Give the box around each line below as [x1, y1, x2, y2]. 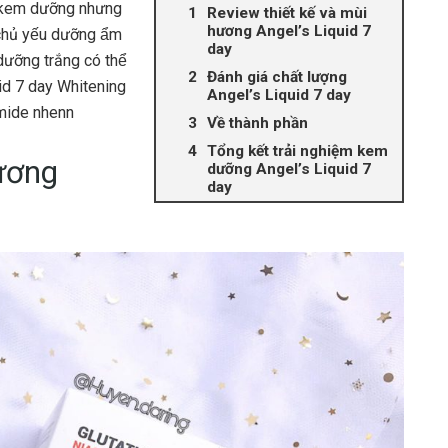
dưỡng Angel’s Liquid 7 [207, 160, 371, 178]
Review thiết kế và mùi [207, 4, 367, 22]
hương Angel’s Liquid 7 [207, 22, 371, 40]
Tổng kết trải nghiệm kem [207, 142, 388, 160]
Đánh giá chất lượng [207, 68, 347, 86]
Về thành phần [207, 114, 308, 132]
